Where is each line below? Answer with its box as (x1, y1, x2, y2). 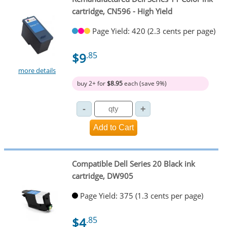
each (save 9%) (122, 79, 167, 88)
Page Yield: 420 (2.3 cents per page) (92, 25, 215, 36)
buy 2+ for (77, 79, 107, 88)
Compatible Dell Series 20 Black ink (71, 159, 195, 169)
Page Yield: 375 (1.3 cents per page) (80, 191, 203, 201)
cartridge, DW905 (71, 171, 133, 181)
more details (18, 65, 56, 75)
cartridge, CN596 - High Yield (71, 6, 172, 17)
